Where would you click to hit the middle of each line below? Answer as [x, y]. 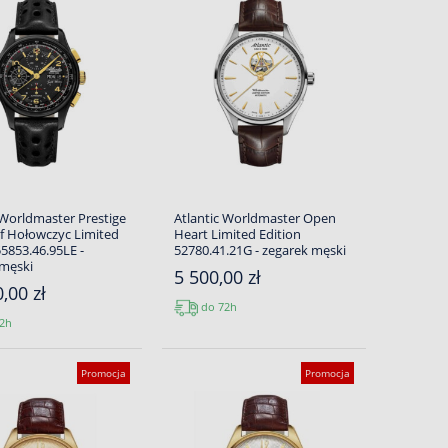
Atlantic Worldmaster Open [254, 218]
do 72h [217, 306]
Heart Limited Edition [237, 234]
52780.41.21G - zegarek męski [259, 250]
